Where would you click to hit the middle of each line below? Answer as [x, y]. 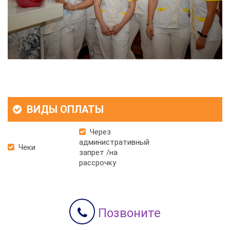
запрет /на [99, 152]
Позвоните [128, 213]
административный [114, 142]
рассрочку [98, 162]
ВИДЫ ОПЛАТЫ [64, 109]
